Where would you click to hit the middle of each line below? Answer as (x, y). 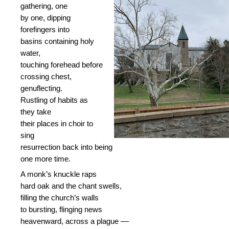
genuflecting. (41, 88)
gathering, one (44, 6)
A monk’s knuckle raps (59, 174)
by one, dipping (45, 18)
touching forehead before (62, 65)
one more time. (45, 159)
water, (30, 53)
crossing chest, (46, 76)
